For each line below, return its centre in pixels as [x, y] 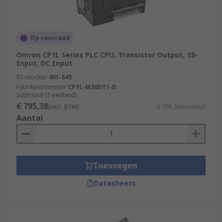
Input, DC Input [44, 63]
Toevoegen [115, 166]
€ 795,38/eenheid [181, 107]
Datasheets [114, 183]
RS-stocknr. [32, 77]
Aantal [30, 118]
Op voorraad [50, 38]
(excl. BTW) [63, 107]
